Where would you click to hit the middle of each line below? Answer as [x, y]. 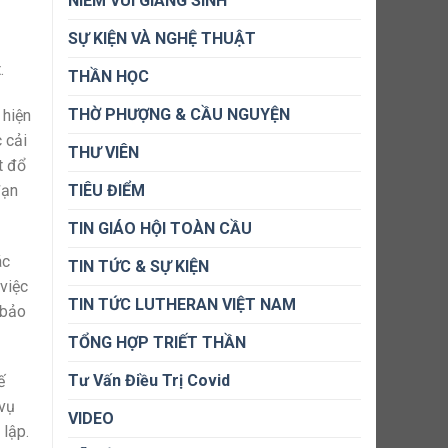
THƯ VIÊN [103, 152]
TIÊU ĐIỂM [106, 190]
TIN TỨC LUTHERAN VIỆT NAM [182, 304]
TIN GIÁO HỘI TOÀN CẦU [160, 228]
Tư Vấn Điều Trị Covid [149, 380]
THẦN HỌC [108, 76]
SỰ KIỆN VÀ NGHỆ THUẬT [162, 38]
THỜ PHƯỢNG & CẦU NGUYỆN [179, 114]
